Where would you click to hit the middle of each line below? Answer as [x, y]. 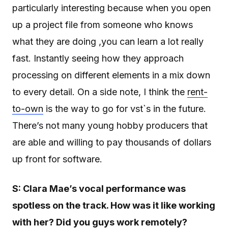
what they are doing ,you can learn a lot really [108, 42]
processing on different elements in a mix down [111, 75]
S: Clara [30, 189]
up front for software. [57, 159]
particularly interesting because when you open [111, 8]
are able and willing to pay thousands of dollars [112, 142]
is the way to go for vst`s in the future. [125, 109]
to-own [28, 109]
